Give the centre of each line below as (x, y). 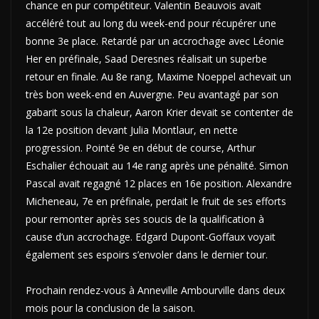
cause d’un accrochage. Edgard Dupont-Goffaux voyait (151, 236)
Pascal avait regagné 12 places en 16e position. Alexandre (159, 183)
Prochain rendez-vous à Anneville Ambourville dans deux (155, 290)
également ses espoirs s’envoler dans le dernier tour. (148, 254)
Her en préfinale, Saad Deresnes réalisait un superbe (146, 58)
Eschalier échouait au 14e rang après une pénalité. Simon (157, 165)
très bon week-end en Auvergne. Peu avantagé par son (152, 94)
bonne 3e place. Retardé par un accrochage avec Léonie (155, 41)
